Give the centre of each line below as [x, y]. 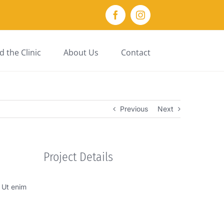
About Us [81, 52]
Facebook [132, 19]
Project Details [78, 157]
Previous [134, 109]
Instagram [158, 19]
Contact [136, 52]
